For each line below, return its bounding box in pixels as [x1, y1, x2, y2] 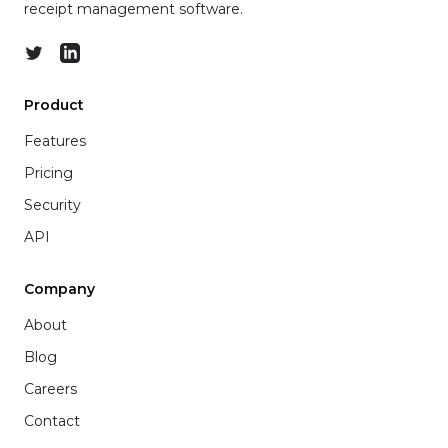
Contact [24, 412, 80, 430]
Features [24, 132, 86, 150]
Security [24, 196, 81, 214]
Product [24, 96, 84, 114]
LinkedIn [59, 44, 129, 63]
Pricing [24, 164, 73, 182]
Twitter [23, 44, 81, 63]
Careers [24, 380, 77, 398]
